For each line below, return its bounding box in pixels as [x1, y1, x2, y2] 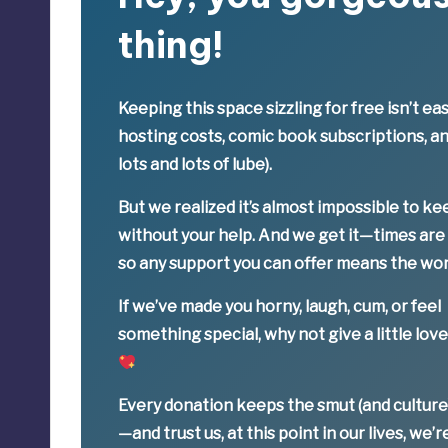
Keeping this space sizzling [118, 99, 326, 119]
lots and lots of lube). [118, 155, 273, 175]
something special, [118, 325, 265, 345]
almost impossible [262, 198, 400, 218]
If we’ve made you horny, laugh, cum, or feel [118, 297, 442, 317]
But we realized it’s [118, 198, 263, 218]
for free [325, 99, 385, 119]
